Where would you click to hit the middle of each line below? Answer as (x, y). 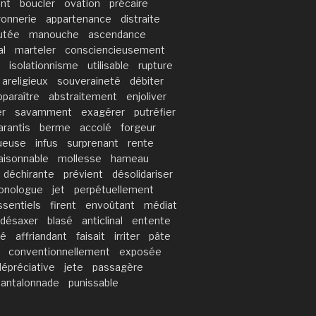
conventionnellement (59, 251)
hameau (130, 158)
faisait (91, 236)
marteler (35, 49)
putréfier (155, 111)
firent (63, 205)
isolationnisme (44, 65)
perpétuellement (114, 189)
